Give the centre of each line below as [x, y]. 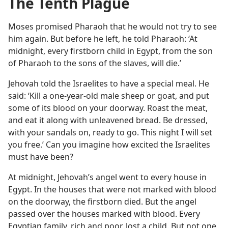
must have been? [41, 157]
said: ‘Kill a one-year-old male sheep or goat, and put [109, 96]
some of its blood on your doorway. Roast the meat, [108, 108]
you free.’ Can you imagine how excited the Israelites [109, 145]
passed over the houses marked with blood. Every [104, 214]
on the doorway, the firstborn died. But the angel [102, 202]
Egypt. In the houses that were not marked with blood [112, 189]
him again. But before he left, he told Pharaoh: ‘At [103, 39]
